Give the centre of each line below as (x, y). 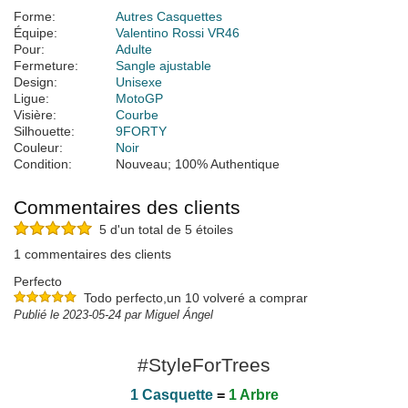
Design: (36, 82)
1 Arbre (253, 395)
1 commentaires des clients (92, 255)
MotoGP (139, 99)
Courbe (137, 115)
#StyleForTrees (204, 365)
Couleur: (38, 148)
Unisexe (139, 82)
